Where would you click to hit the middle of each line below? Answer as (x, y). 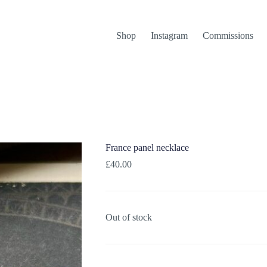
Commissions (228, 35)
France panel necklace (147, 148)
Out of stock (128, 218)
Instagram (170, 35)
